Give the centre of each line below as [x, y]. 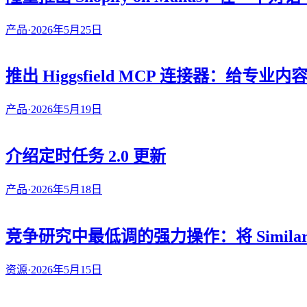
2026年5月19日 [66, 110]
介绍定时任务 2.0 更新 [86, 157]
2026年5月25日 [66, 29]
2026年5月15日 [66, 269]
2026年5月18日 [66, 190]
